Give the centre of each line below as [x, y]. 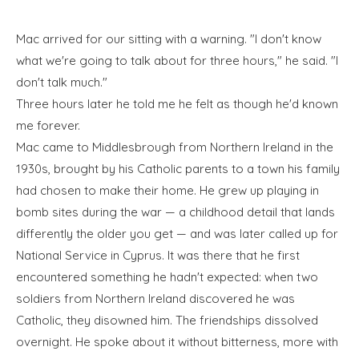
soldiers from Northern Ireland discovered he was [155, 298]
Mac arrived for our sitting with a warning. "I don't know [169, 39]
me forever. [48, 125]
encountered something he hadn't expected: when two [167, 277]
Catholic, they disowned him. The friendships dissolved [167, 320]
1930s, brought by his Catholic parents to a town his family [178, 169]
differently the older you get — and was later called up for [177, 234]
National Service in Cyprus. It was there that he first [158, 255]
